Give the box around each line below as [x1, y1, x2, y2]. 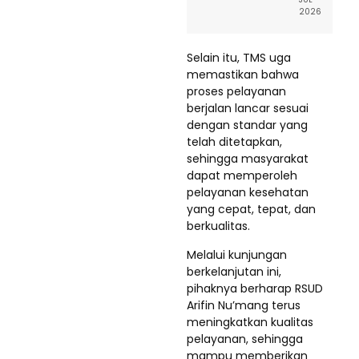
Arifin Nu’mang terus [187, 296, 301, 313]
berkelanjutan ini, [187, 263, 281, 280]
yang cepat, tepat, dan [187, 200, 316, 217]
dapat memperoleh [187, 167, 297, 184]
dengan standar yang [187, 116, 308, 133]
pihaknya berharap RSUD [187, 280, 323, 296]
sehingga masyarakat [187, 150, 309, 167]
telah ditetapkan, [187, 133, 282, 150]
